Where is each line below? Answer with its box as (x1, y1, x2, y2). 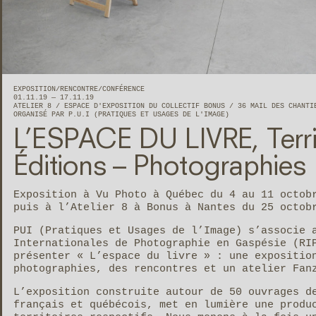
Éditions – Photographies (13, 154, 305, 181)
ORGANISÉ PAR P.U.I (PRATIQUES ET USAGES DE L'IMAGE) (13, 110, 229, 119)
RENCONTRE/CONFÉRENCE (60, 85, 145, 93)
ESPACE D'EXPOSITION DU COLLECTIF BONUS (64, 102, 229, 110)
